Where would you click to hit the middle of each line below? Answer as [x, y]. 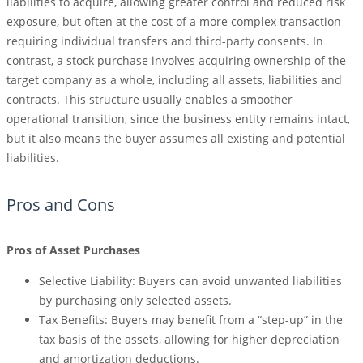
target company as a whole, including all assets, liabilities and [174, 80]
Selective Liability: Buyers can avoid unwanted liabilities [190, 281]
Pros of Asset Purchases [73, 250]
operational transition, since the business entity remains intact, [178, 119]
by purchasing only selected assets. [135, 301]
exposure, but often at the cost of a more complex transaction [174, 22]
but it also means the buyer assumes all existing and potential [176, 139]
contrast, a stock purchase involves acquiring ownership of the [176, 61]
